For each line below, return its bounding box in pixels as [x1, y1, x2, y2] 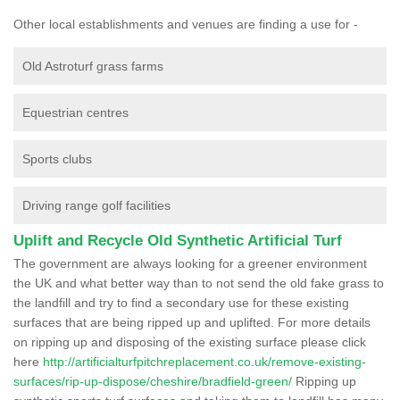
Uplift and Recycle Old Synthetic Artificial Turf [13, 231, 342, 249]
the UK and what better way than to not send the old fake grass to [13, 275, 384, 290]
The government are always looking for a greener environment [13, 255, 367, 271]
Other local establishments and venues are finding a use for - [13, 16, 358, 31]
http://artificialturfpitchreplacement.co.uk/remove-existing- [43, 354, 366, 369]
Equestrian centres [22, 104, 129, 120]
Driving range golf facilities [22, 197, 171, 212]
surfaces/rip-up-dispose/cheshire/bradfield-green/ [13, 373, 292, 388]
